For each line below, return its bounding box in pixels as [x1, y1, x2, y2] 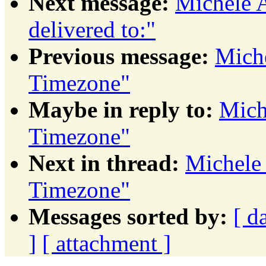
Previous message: [28, 43, 209, 69]
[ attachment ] [42, 230, 171, 256]
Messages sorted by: [28, 203, 227, 229]
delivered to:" [28, 16, 156, 42]
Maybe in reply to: [28, 96, 213, 122]
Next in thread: [28, 150, 179, 176]
